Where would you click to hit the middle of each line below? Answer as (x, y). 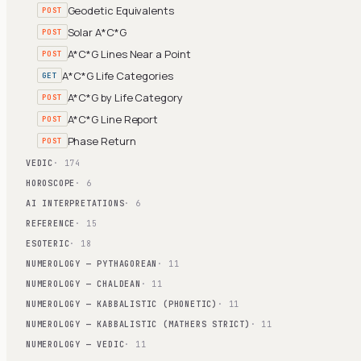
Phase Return (102, 141)
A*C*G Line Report (113, 119)
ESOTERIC (48, 244)
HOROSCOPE (51, 183)
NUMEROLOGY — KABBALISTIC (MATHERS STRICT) (138, 324)
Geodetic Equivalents (120, 10)
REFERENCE (51, 224)
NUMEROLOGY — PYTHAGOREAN (92, 264)
